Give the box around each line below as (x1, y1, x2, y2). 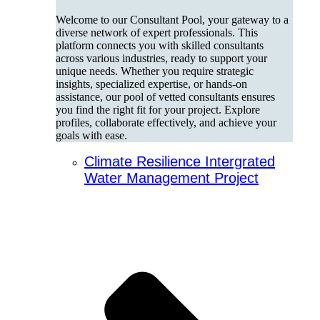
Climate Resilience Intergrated (84, 154, 275, 170)
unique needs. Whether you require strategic (56, 65, 254, 78)
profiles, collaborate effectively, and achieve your (56, 116, 276, 129)
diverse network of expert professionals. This (56, 26, 258, 39)
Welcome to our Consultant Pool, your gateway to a (56, 14, 289, 26)
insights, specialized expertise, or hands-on (56, 78, 247, 91)
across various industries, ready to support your (56, 52, 267, 65)
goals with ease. (56, 129, 127, 142)
